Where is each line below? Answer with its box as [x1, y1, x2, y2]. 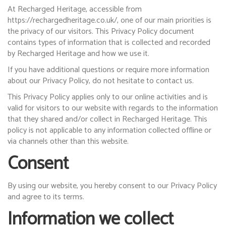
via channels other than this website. [8, 135, 129, 148]
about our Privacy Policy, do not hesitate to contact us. [8, 74, 194, 88]
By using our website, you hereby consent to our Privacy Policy [8, 179, 217, 193]
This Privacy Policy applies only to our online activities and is [8, 90, 208, 104]
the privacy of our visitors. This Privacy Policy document [8, 25, 194, 38]
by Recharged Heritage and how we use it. [8, 47, 149, 61]
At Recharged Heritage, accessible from [8, 3, 142, 16]
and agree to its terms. [8, 190, 84, 204]
